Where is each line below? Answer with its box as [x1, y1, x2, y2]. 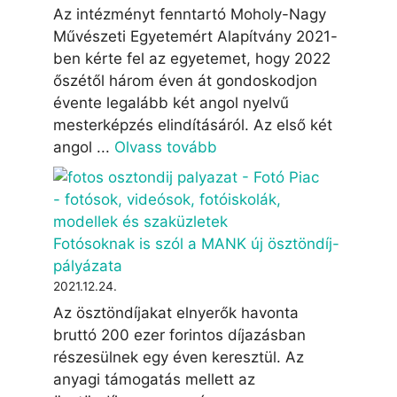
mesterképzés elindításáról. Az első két [53, 116, 332, 134]
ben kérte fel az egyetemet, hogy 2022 [53, 50, 331, 67]
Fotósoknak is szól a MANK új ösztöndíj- [53, 234, 339, 253]
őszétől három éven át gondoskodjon [53, 72, 317, 90]
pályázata [53, 256, 122, 275]
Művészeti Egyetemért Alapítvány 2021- [53, 27, 338, 45]
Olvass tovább [114, 138, 217, 156]
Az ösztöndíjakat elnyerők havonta [53, 304, 299, 322]
